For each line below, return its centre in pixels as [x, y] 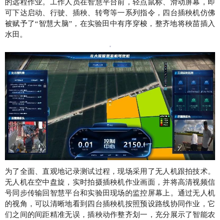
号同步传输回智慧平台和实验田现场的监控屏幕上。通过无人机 [110, 193]
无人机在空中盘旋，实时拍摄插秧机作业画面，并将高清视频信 [110, 182]
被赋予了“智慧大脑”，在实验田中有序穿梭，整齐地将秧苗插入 [110, 24]
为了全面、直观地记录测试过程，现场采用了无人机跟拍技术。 [110, 171]
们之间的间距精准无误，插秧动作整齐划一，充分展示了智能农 [110, 214]
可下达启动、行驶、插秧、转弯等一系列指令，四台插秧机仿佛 [110, 13]
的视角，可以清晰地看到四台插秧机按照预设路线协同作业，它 [110, 204]
